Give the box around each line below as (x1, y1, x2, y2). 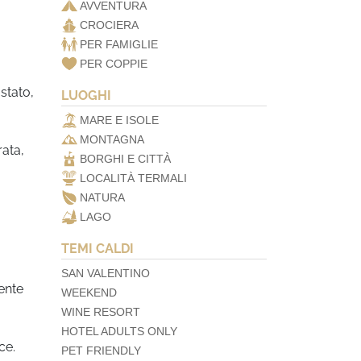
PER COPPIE (80, 57, 147, 70)
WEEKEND (61, 286, 117, 299)
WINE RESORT (61, 305, 140, 318)
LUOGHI (61, 88, 111, 103)
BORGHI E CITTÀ (80, 152, 171, 165)
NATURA (80, 191, 125, 204)
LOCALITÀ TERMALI (80, 172, 187, 185)
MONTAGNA (80, 133, 144, 146)
